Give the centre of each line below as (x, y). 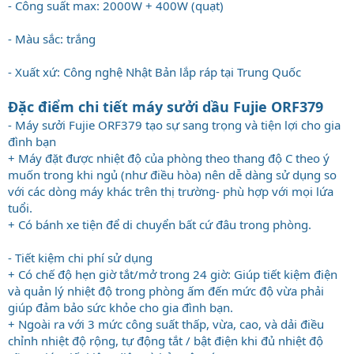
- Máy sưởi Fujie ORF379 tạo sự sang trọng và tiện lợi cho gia (174, 124)
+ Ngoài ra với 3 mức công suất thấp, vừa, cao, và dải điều (166, 324)
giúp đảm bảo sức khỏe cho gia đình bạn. (121, 307)
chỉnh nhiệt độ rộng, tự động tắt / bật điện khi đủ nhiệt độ (166, 340)
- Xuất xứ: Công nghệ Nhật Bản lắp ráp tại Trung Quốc (154, 72)
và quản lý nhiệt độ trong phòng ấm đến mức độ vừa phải (166, 290)
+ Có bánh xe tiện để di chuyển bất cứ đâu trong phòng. (160, 224)
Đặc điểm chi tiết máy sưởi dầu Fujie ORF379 (166, 106)
